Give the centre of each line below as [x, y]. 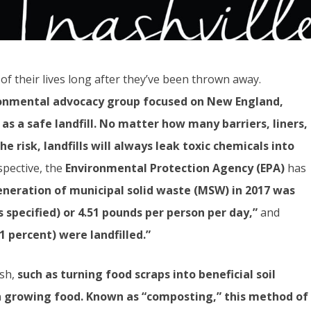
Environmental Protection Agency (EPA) [174, 168]
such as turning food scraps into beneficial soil [147, 275]
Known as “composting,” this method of [197, 297]
